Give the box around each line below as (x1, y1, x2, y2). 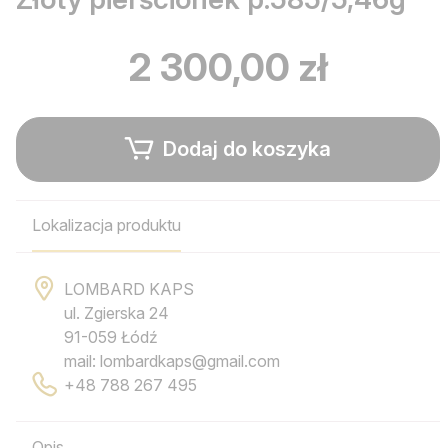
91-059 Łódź (64, 327, 158, 348)
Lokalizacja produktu (32, 215, 181, 236)
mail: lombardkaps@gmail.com (64, 351, 280, 372)
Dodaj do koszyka (158, 137, 331, 162)
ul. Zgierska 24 (64, 303, 169, 324)
